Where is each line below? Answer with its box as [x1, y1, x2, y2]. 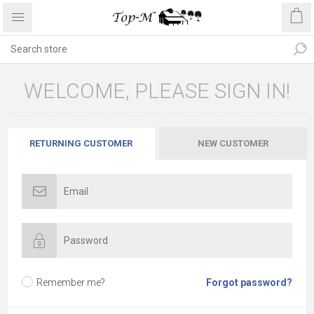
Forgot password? [206, 277, 292, 288]
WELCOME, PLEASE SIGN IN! [24, 78, 290, 103]
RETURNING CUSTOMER [29, 138, 133, 149]
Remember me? [36, 277, 105, 288]
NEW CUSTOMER [197, 138, 268, 149]
